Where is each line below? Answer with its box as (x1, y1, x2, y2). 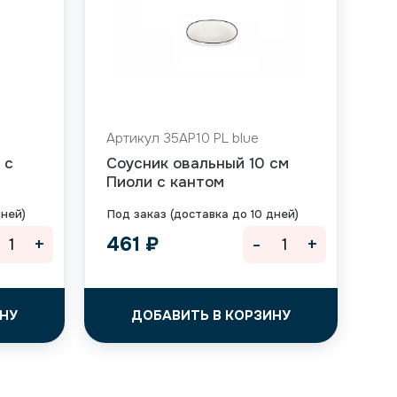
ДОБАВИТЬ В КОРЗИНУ (130, 307, 291, 324)
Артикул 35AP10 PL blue (105, 129, 259, 147)
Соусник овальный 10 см (105, 154, 289, 173)
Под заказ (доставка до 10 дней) (106, 206, 299, 222)
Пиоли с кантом (105, 173, 224, 191)
